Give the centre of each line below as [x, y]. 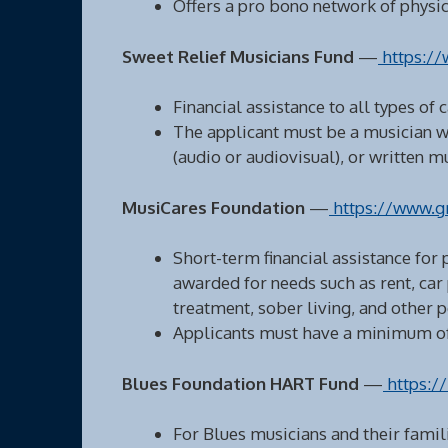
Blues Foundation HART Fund [240, 383]
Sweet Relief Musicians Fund [238, 56]
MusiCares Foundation [213, 207]
